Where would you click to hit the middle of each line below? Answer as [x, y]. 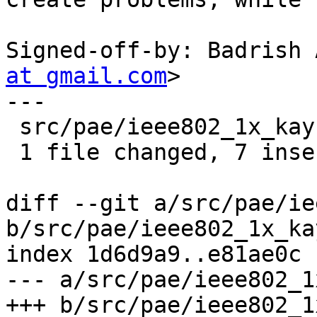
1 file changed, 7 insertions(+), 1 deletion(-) [12, 152]
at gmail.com [86, 76]
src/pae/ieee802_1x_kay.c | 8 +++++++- [12, 127]
